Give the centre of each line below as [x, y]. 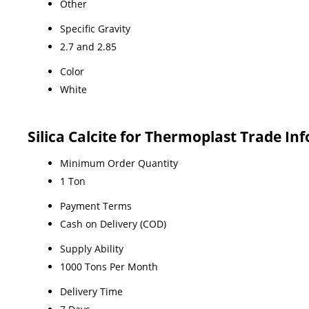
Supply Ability [92, 248]
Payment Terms [96, 206]
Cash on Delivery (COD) [113, 223]
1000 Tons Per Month [109, 266]
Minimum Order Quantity [119, 163]
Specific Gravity [95, 28]
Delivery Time [91, 291]
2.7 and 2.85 [88, 46]
